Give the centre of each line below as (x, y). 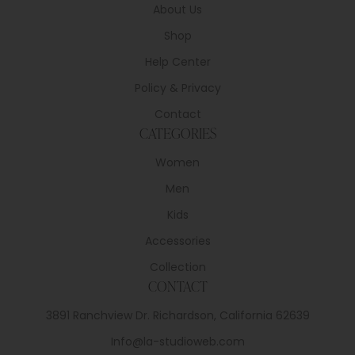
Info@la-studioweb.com (177, 342)
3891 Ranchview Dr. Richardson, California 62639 (177, 316)
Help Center (177, 62)
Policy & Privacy (177, 88)
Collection (177, 267)
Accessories (177, 241)
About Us (177, 10)
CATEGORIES (177, 133)
